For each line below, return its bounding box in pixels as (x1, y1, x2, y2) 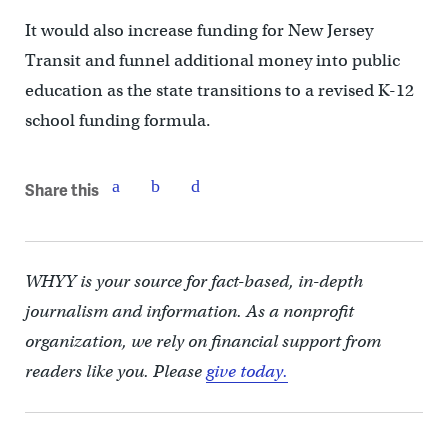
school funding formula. (24, 110, 211, 132)
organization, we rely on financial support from (24, 331, 381, 353)
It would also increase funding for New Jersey (24, 20, 373, 42)
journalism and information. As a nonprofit (24, 301, 354, 323)
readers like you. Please (24, 361, 206, 383)
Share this (24, 177, 99, 201)
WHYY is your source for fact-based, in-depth (24, 271, 363, 293)
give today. (205, 361, 288, 383)
